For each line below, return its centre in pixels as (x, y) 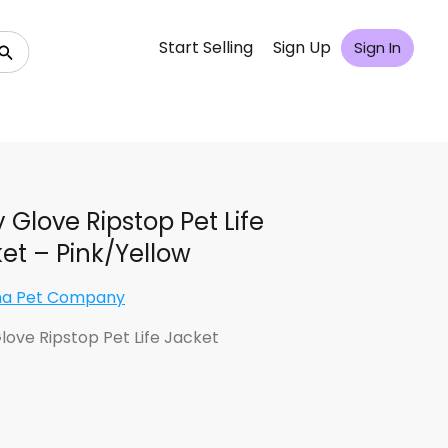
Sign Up (302, 48)
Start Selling (206, 48)
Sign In (377, 48)
